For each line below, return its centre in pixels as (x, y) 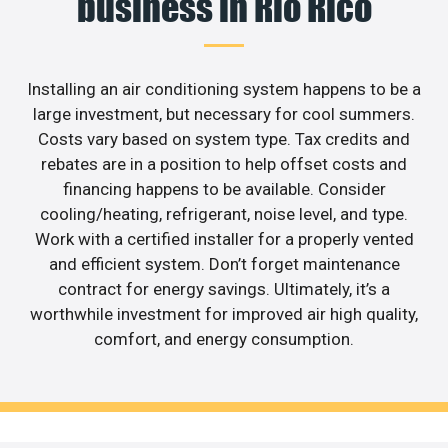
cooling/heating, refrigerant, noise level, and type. (224, 213)
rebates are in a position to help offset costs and (224, 163)
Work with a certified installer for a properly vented (224, 238)
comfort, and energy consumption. (224, 338)
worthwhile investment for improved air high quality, (224, 313)
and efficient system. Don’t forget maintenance (224, 263)
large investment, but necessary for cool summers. (224, 113)
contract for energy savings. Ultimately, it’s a (224, 288)
